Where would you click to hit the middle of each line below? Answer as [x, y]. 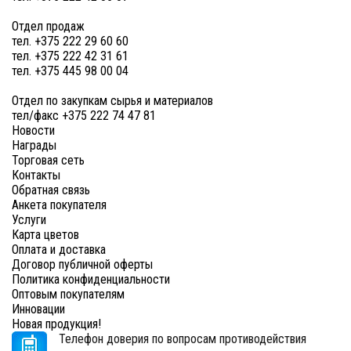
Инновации [38, 309]
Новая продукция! [56, 324]
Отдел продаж [48, 26]
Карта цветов [45, 235]
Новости [33, 130]
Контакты [36, 175]
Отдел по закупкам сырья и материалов [112, 101]
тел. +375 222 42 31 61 [70, 56]
